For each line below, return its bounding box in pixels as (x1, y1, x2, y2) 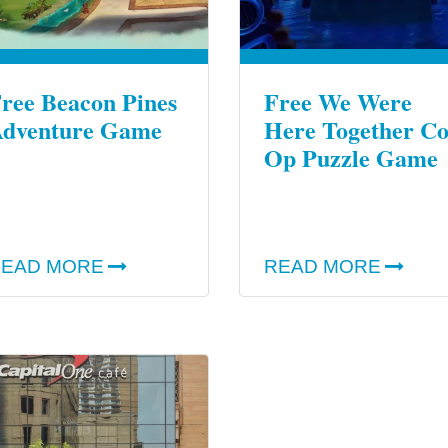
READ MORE (264, 256, 381, 278)
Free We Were (264, 84, 412, 120)
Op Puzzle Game (264, 140, 438, 176)
